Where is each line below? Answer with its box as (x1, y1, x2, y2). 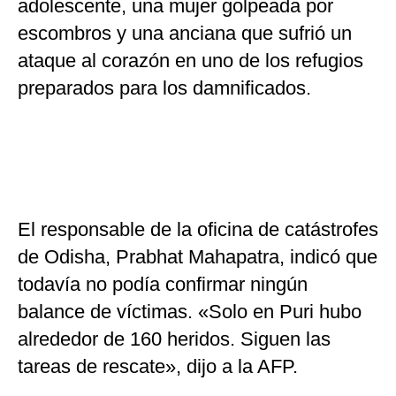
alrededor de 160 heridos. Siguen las (18, 328, 331, 351)
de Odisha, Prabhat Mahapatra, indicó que (18, 246, 377, 269)
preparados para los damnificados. (18, 77, 311, 100)
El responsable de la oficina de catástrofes (18, 218, 378, 241)
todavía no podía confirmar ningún (18, 273, 308, 296)
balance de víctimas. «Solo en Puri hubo (18, 301, 362, 324)
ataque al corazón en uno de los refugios (18, 49, 363, 72)
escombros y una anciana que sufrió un (18, 22, 352, 45)
